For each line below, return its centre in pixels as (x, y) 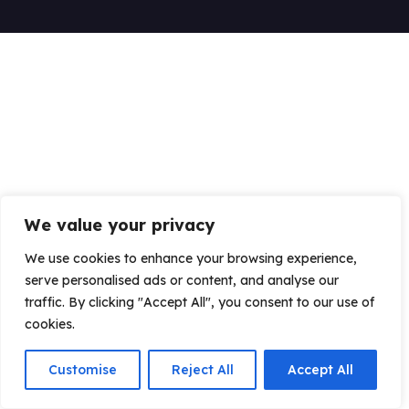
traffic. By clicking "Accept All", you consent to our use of (199, 302)
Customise (82, 370)
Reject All (202, 370)
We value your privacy (120, 225)
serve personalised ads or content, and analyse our (182, 280)
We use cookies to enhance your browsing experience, (191, 258)
